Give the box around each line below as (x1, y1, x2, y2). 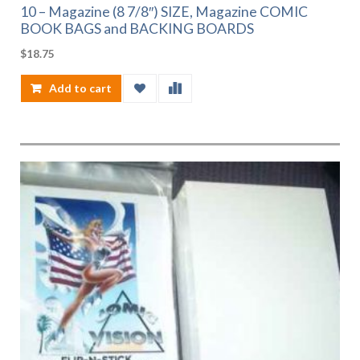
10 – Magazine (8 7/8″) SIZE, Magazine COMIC (20, 2, 308, 20)
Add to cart (49, 80, 112, 95)
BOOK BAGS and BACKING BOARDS (20, 19, 254, 37)
